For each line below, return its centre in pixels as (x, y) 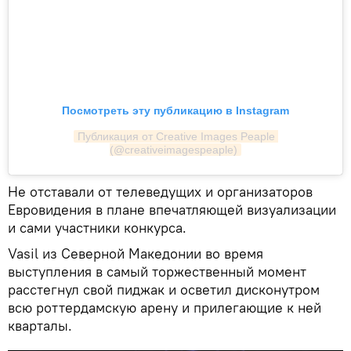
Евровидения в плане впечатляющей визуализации (172, 209)
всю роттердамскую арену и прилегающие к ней (165, 307)
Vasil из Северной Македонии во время (136, 253)
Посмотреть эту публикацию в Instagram (175, 110)
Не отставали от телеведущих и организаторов (160, 191)
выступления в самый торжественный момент (157, 271)
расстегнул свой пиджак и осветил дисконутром (164, 289)
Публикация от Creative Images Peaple (176, 136)
